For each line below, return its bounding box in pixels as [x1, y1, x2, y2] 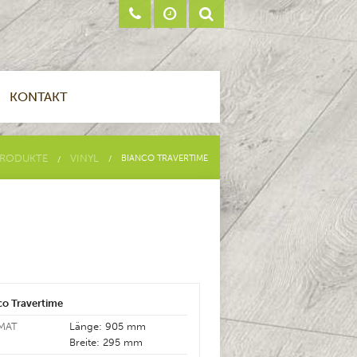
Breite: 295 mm [69, 336, 143, 348]
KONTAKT [10, 89, 67, 104]
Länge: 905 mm [69, 320, 147, 332]
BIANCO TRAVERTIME [121, 153, 208, 163]
